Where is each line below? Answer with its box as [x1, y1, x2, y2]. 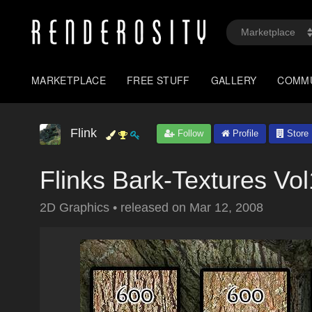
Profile [230, 128, 258, 139]
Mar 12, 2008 [189, 201, 263, 214]
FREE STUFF [127, 73, 190, 87]
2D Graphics [40, 201, 113, 214]
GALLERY [210, 73, 257, 87]
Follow [175, 128, 203, 139]
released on [120, 201, 189, 214]
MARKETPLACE [31, 73, 107, 87]
